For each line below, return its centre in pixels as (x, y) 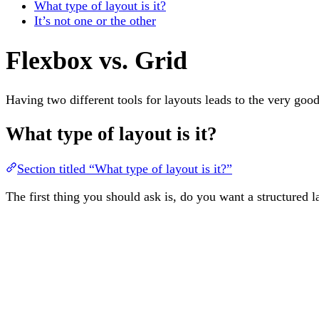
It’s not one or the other (95, 20)
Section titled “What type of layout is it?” (125, 168)
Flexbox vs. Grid (96, 60)
